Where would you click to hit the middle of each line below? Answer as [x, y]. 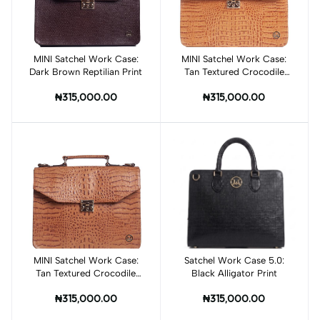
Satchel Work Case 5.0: [234, 260]
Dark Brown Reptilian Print [86, 71]
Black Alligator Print [234, 273]
